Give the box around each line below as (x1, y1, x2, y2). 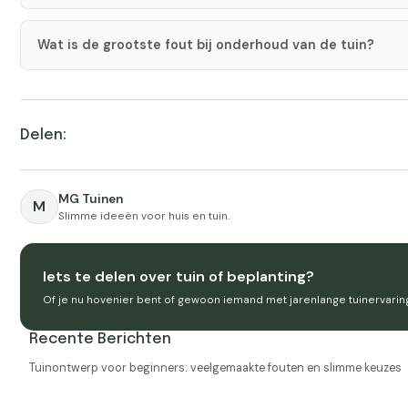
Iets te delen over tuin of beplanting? (43, 267, 315, 287)
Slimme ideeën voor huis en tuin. (58, 208, 230, 223)
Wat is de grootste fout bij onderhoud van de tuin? (37, 36, 375, 54)
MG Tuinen (58, 190, 124, 207)
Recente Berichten (29, 331, 172, 348)
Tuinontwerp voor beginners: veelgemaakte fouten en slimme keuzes (29, 361, 403, 376)
